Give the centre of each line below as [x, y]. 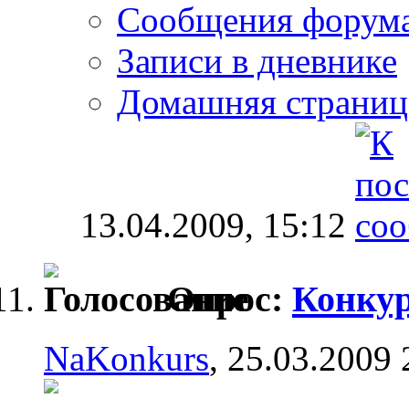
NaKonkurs [126, 358]
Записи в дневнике [257, 61]
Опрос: [230, 299]
